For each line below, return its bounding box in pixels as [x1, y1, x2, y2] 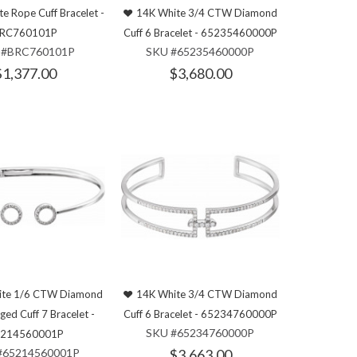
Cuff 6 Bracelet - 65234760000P [123, 307, 277, 320]
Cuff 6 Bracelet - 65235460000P [123, 26, 277, 40]
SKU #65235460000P [146, 45, 255, 59]
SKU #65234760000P [146, 325, 255, 339]
